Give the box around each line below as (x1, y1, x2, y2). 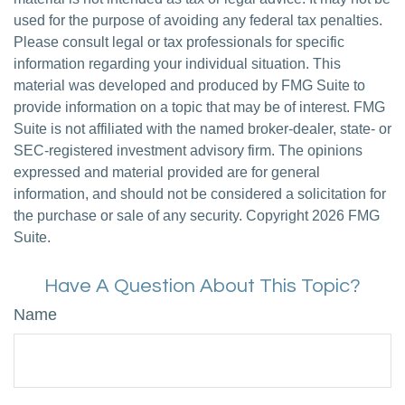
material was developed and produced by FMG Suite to (14, 78, 365, 93)
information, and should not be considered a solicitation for (14, 186, 386, 202)
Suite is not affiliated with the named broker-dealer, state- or (14, 121, 391, 137)
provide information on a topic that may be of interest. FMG (14, 99, 385, 115)
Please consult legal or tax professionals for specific (14, 34, 344, 50)
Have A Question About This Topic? (44, 276, 361, 297)
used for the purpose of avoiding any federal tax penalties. (14, 13, 382, 28)
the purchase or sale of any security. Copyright (14, 208, 312, 223)
